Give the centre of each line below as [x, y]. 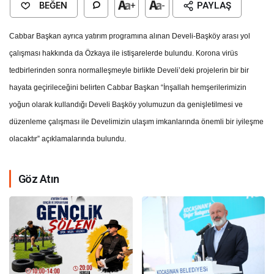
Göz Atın [39, 179]
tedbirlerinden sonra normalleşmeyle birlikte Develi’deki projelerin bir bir [129, 70]
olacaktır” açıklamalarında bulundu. [68, 139]
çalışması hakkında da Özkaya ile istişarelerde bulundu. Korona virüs [124, 53]
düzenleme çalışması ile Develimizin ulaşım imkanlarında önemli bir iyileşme [137, 121]
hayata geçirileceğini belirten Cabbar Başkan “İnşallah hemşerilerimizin [128, 87]
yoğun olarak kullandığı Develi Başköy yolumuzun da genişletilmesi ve [126, 104]
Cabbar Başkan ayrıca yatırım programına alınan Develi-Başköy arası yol [130, 36]
